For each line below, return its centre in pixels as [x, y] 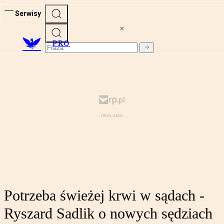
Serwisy [28, 13]
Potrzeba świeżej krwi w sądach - [104, 195]
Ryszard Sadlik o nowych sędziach [108, 213]
